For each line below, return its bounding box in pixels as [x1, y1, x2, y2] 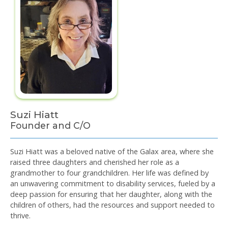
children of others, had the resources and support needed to [10, 200, 215, 210]
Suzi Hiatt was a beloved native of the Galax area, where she [10, 147, 214, 157]
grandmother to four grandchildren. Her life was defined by [10, 168, 209, 178]
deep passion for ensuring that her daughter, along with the [10, 189, 212, 199]
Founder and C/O [10, 120, 91, 131]
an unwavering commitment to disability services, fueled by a [10, 179, 215, 189]
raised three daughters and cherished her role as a [10, 157, 179, 167]
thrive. [10, 211, 31, 221]
